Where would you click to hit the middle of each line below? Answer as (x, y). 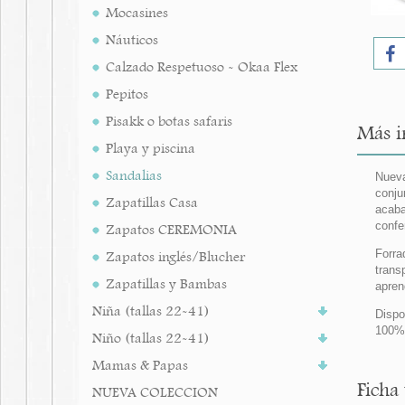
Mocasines (137, 13)
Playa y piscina (151, 148)
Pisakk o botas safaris (169, 121)
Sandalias (134, 175)
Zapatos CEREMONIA (171, 230)
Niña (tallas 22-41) (151, 311)
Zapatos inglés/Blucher (175, 257)
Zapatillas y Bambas (166, 284)
